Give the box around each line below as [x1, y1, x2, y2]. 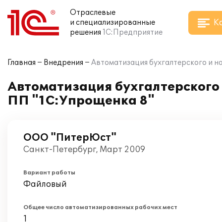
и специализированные [70, 18, 155, 27]
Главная [7, 58, 36, 67]
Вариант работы [23, 169, 75, 176]
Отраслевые [70, 8, 115, 17]
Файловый [23, 179, 67, 189]
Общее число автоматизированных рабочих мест [23, 204, 177, 211]
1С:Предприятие [103, 28, 163, 37]
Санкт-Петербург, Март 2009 [23, 145, 145, 155]
